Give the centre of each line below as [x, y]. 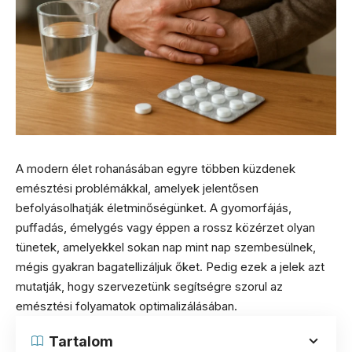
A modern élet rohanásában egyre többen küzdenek [156, 168]
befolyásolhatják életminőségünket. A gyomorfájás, [154, 207]
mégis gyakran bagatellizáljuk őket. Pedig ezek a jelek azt [170, 266]
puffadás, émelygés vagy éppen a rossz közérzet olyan [165, 227]
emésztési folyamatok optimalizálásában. [126, 306]
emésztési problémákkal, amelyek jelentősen [137, 188]
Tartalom [81, 341]
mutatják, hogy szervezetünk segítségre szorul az [149, 286]
